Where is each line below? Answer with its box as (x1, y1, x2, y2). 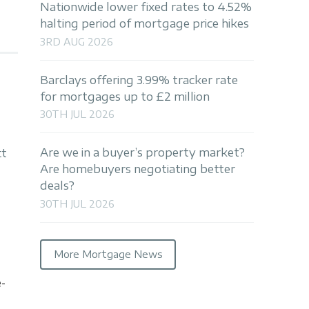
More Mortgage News (53, 248, 163, 261)
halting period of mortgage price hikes (40, 17, 249, 31)
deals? (40, 179, 74, 193)
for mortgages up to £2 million (40, 89, 210, 103)
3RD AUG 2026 (40, 35, 113, 48)
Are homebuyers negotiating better (40, 162, 235, 177)
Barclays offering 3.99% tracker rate (40, 72, 238, 87)
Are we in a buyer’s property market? (40, 146, 245, 160)
